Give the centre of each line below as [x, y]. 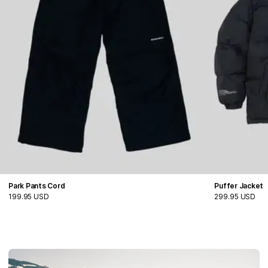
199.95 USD [29, 197]
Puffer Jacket [239, 186]
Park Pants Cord [37, 186]
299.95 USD [235, 197]
